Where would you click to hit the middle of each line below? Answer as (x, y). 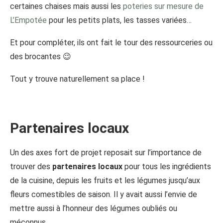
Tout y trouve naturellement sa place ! (77, 79)
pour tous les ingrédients (167, 166)
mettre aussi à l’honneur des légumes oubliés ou (94, 208)
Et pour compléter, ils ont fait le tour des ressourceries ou (111, 42)
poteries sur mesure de (163, 6)
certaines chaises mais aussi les (66, 6)
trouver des (31, 166)
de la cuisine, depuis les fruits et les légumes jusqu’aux (105, 180)
